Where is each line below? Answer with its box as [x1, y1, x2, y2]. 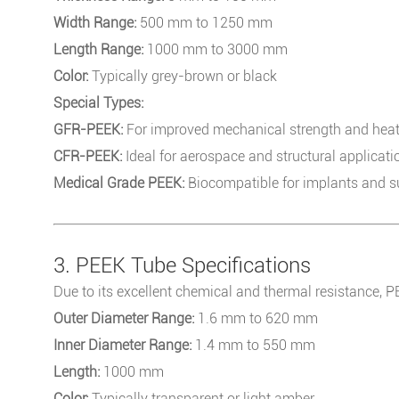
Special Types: [53, 94, 143, 111]
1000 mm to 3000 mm [143, 40, 288, 58]
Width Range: [53, 13, 136, 31]
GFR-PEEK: [53, 120, 123, 138]
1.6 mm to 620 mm [194, 309, 318, 327]
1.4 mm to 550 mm [191, 336, 315, 354]
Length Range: [53, 40, 143, 58]
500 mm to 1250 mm [136, 13, 273, 31]
